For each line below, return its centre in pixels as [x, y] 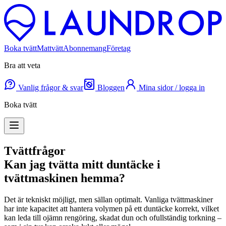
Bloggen [110, 88]
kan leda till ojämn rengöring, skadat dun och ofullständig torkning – [113, 217]
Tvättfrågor [35, 151]
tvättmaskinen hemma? [65, 178]
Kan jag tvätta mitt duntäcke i [82, 165]
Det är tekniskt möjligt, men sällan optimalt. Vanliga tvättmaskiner [108, 199]
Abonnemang [85, 48]
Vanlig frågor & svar [50, 88]
